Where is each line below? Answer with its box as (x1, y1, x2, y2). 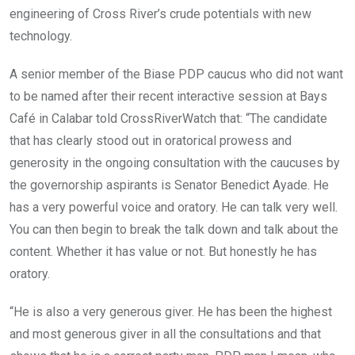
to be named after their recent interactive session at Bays (10, 89, 327, 105)
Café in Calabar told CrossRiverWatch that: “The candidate (10, 111, 327, 127)
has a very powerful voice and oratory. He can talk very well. (10, 200, 338, 216)
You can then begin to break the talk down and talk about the (10, 222, 338, 238)
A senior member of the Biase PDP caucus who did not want (10, 67, 343, 82)
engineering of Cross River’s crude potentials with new (10, 6, 311, 22)
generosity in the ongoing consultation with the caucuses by (10, 155, 340, 171)
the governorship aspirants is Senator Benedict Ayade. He (10, 177, 329, 193)
